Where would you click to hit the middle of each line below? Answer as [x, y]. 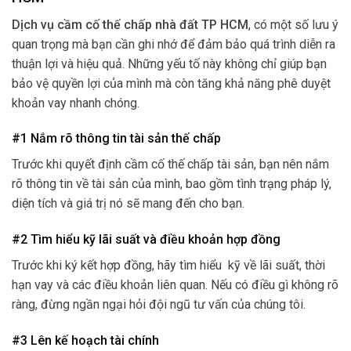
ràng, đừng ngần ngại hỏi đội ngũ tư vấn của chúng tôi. [159, 305]
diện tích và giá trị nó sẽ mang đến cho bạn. [128, 204]
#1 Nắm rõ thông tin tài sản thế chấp [116, 139]
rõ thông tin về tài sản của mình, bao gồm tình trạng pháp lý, [172, 184]
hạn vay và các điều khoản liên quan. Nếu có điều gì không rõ [175, 285]
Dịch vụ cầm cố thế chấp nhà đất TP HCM [130, 24]
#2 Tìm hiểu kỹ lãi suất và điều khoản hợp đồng [146, 240]
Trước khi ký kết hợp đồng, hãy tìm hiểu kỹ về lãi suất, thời [168, 266]
